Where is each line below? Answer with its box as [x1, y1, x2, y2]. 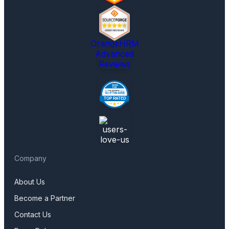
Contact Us [14, 210, 51, 219]
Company [14, 154, 47, 163]
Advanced [95, 49, 134, 59]
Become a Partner [14, 194, 75, 202]
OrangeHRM [90, 38, 139, 49]
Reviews [99, 59, 130, 69]
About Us [14, 177, 45, 186]
